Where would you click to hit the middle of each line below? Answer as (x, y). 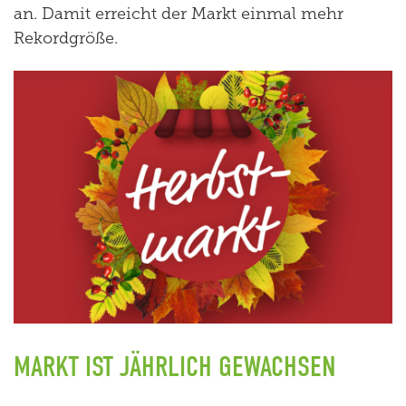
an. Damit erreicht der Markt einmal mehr (179, 14)
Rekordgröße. (66, 38)
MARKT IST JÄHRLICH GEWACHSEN (175, 366)
